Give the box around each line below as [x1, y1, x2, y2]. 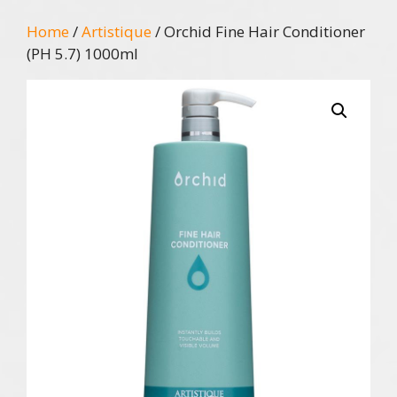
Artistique [82, 20, 152, 42]
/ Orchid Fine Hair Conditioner [152, 20, 365, 42]
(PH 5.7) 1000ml [27, 43, 138, 64]
